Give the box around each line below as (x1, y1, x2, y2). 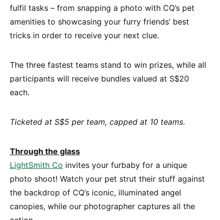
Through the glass (10, 146, 80, 156)
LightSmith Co (10, 160, 63, 170)
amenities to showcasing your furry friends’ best (10, 16, 189, 27)
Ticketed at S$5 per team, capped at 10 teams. (10, 116, 185, 127)
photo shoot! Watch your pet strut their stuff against (10, 173, 205, 184)
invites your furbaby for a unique (63, 160, 187, 170)
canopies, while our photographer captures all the (10, 201, 195, 211)
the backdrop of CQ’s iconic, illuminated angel (10, 187, 181, 197)
